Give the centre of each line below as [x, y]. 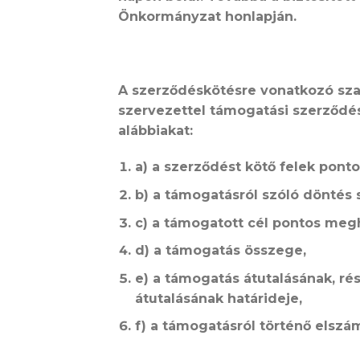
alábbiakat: [155, 130]
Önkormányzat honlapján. [207, 17]
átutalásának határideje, [218, 298]
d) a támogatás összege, [220, 251]
